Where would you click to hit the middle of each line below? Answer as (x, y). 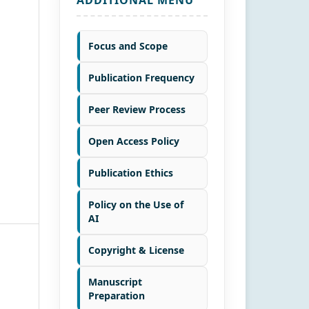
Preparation (117, 295)
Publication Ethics (131, 172)
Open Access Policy (134, 141)
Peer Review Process (137, 109)
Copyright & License (136, 250)
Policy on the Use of (136, 204)
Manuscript (115, 281)
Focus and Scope (128, 46)
